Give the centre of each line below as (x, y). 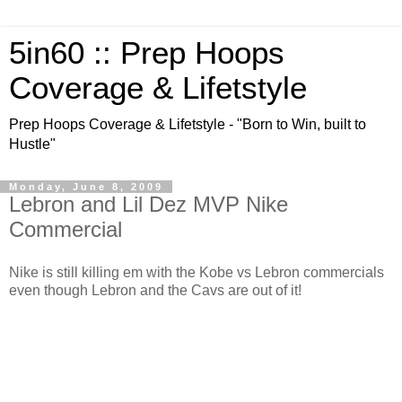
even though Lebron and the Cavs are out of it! (155, 290)
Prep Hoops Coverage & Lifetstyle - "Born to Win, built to (188, 124)
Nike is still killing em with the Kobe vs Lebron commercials (197, 272)
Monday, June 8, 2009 (86, 187)
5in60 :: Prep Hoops (147, 53)
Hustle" (32, 144)
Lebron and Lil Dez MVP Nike (149, 204)
